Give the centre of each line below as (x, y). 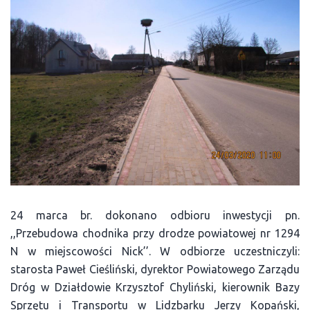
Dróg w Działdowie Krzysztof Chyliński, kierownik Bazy (155, 287)
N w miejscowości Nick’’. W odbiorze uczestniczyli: (155, 251)
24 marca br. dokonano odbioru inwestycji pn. (155, 215)
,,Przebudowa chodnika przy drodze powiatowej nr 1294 (155, 233)
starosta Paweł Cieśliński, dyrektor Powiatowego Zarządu (155, 269)
